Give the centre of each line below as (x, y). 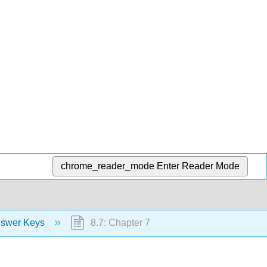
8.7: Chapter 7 (119, 223)
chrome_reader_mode (108, 166)
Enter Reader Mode (198, 166)
